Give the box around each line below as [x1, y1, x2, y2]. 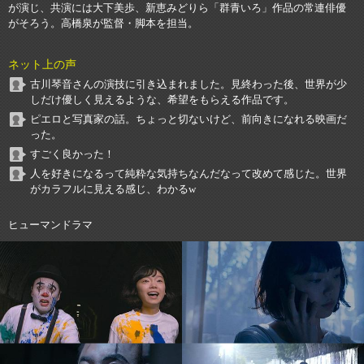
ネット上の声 [8, 58, 76, 71]
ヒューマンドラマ [8, 219, 93, 232]
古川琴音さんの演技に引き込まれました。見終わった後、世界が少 [30, 79, 347, 91]
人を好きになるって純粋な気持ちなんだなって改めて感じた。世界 [30, 168, 347, 180]
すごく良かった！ [30, 149, 115, 161]
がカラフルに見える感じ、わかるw [30, 184, 196, 196]
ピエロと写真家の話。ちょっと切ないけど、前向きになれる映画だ [30, 114, 347, 126]
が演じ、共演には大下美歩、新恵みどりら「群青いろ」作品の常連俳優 [8, 2, 346, 15]
